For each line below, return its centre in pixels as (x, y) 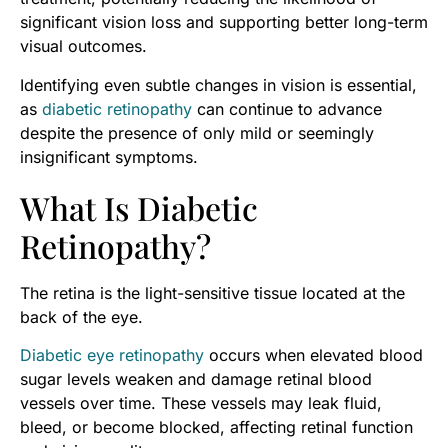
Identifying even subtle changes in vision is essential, (218, 84)
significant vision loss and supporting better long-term (224, 22)
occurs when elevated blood (313, 355)
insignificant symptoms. (109, 156)
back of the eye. (81, 316)
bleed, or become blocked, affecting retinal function (216, 427)
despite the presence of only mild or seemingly (197, 132)
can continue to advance (287, 108)
